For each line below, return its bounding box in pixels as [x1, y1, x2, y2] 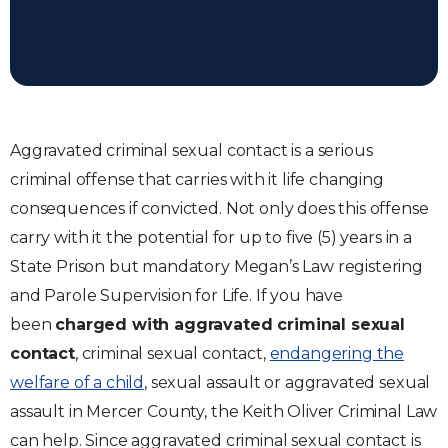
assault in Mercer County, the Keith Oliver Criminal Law [10, 402, 438, 421]
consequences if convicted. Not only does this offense [10, 199, 429, 218]
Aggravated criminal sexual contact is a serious [10, 141, 373, 160]
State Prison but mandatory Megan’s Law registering [10, 257, 423, 276]
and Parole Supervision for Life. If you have [10, 286, 343, 305]
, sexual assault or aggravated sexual [144, 373, 431, 392]
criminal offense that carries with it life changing [10, 170, 384, 189]
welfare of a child [10, 373, 145, 392]
